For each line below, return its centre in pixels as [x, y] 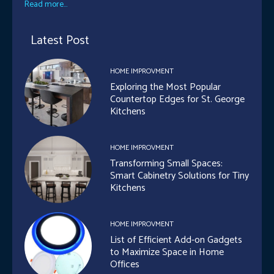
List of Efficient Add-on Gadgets [176, 240]
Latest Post [60, 41]
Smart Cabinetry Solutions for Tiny [180, 176]
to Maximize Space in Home [167, 253]
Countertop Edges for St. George [178, 99]
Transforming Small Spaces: [167, 163]
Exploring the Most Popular [166, 87]
